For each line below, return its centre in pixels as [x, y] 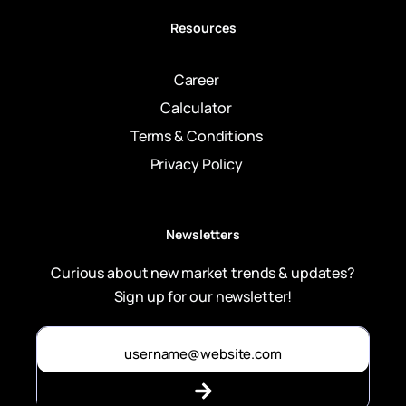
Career [196, 79]
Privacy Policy [196, 164]
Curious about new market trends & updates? [203, 272]
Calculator [197, 107]
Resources [203, 27]
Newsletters [203, 234]
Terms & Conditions [196, 135]
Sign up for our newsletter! [203, 296]
